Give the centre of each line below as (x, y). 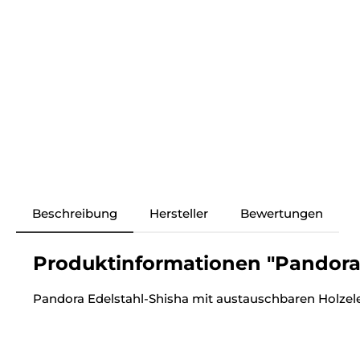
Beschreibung (75, 214)
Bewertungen (282, 214)
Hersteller (179, 214)
